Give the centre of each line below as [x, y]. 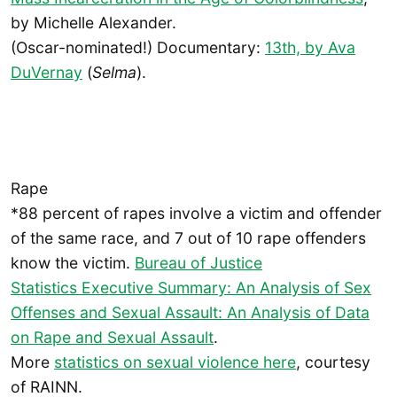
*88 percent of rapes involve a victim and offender [196, 213]
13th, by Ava [310, 47]
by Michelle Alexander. [93, 22]
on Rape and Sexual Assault [112, 337]
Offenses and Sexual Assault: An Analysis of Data [190, 312]
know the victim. [73, 262]
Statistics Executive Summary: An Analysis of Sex [191, 287]
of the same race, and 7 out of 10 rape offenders [188, 237]
